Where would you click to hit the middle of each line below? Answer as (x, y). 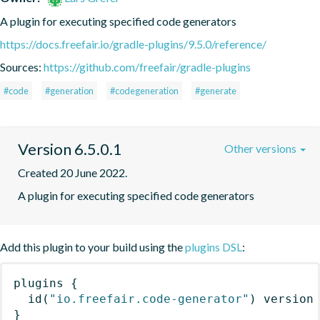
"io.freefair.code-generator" (149, 299)
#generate (216, 90)
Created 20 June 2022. (72, 172)
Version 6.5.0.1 (70, 149)
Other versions (261, 148)
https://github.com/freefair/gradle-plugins (147, 66)
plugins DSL (214, 246)
